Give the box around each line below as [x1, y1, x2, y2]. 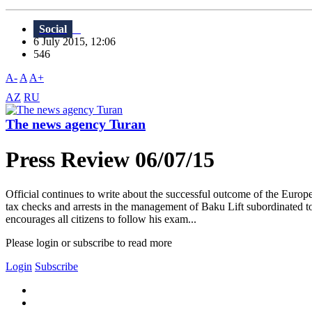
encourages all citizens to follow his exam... [6, 212, 196, 225]
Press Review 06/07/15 [6, 147, 214, 173]
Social [39, 23, 67, 36]
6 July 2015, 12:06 [33, 36, 124, 48]
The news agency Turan [6, 116, 146, 132]
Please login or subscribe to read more [6, 236, 172, 249]
